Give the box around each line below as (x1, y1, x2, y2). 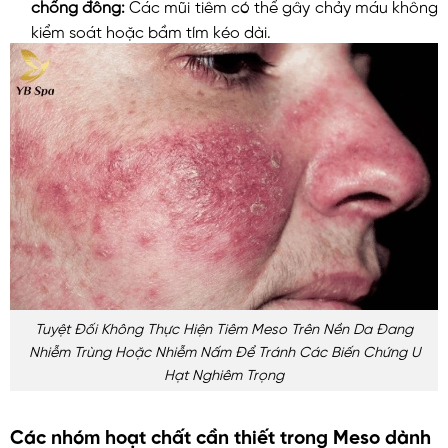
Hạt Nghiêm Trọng (164, 366, 284, 381)
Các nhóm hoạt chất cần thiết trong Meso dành (10, 424, 431, 444)
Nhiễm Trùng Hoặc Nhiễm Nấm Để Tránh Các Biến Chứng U (28, 343, 420, 358)
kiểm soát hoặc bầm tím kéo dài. (30, 21, 271, 38)
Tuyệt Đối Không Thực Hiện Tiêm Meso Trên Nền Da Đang (35, 320, 413, 335)
